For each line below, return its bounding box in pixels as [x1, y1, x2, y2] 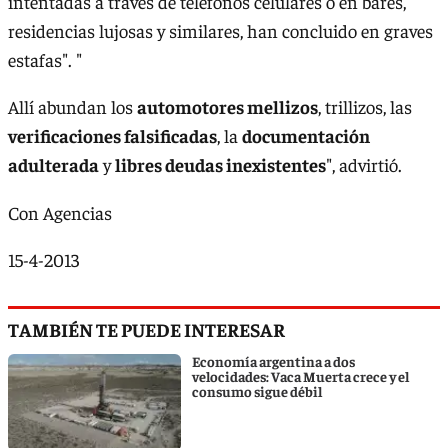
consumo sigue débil [192, 381, 322, 400]
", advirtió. [326, 153, 402, 177]
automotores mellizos [137, 95, 318, 119]
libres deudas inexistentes [115, 153, 326, 177]
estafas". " [8, 47, 82, 71]
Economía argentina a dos [192, 351, 355, 370]
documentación [242, 124, 370, 148]
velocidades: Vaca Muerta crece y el [192, 366, 409, 385]
